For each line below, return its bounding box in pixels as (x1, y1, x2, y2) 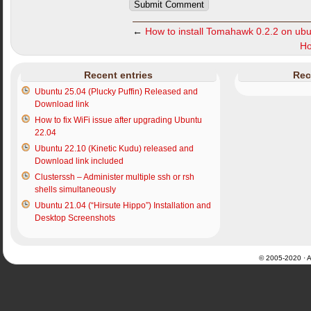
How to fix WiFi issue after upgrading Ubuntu (35, 115, 202, 126)
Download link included (35, 156, 124, 167)
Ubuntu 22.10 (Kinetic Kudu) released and (35, 144, 194, 154)
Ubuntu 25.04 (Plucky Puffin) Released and (35, 87, 198, 97)
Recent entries (84, 69, 153, 81)
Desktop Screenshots (35, 213, 115, 224)
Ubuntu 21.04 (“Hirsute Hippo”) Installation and (35, 201, 211, 211)
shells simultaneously (35, 185, 116, 195)
